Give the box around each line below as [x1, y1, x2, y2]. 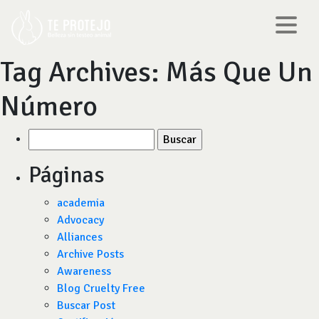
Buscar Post [57, 298, 115, 313]
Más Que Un [166, 54, 313, 90]
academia [57, 196, 105, 210]
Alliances [57, 230, 103, 244]
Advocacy [57, 213, 104, 227]
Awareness [57, 264, 111, 278]
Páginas [28, 161, 105, 189]
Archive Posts [57, 247, 124, 261]
